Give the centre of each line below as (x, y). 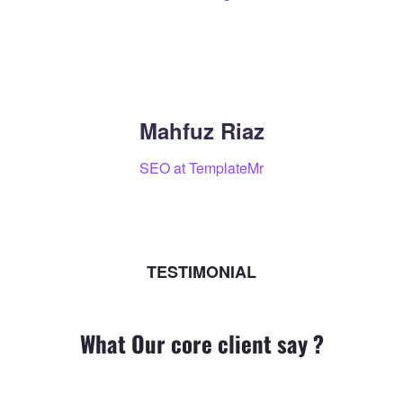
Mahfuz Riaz (201, 130)
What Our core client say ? (201, 343)
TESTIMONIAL (201, 272)
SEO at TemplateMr (201, 168)
